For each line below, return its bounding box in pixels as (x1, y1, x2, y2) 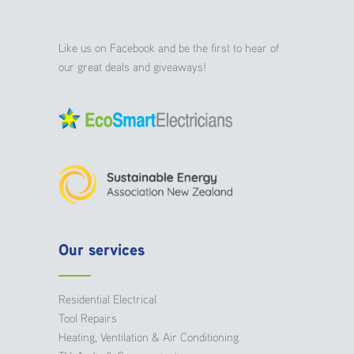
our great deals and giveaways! (58, 58, 206, 73)
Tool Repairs (58, 311, 117, 325)
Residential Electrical (58, 292, 156, 306)
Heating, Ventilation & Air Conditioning (58, 330, 239, 344)
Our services (58, 239, 145, 259)
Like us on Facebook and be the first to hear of (58, 40, 279, 55)
